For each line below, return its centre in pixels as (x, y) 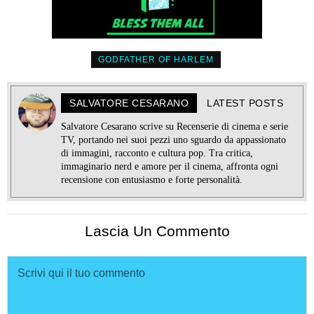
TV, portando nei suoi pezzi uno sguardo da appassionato (173, 139)
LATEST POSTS (245, 103)
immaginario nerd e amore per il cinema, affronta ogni (170, 166)
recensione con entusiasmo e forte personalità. (152, 179)
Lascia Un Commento (157, 231)
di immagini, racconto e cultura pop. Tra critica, (157, 153)
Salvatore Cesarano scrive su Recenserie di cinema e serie (175, 126)
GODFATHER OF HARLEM (156, 59)
